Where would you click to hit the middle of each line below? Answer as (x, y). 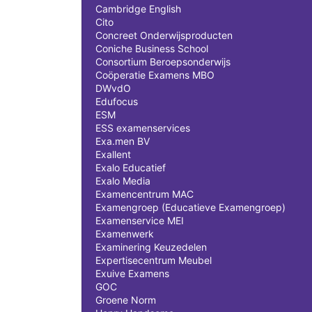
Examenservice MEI (140, 220)
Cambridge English (138, 9)
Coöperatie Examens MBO (155, 75)
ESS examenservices (143, 128)
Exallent (113, 154)
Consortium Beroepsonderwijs (163, 62)
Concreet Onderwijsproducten (164, 35)
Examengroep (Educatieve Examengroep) (190, 207)
